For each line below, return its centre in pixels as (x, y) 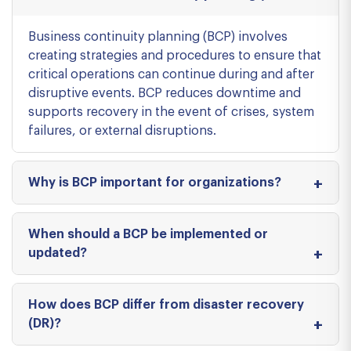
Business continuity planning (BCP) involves (158, 37)
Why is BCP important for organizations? (155, 183)
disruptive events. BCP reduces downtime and (165, 93)
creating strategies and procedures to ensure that (175, 56)
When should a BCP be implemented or (148, 234)
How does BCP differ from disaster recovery (166, 305)
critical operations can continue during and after (171, 74)
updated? (58, 253)
